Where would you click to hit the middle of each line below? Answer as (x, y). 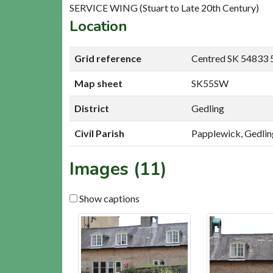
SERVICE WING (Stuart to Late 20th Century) (164, 7)
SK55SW (210, 83)
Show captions (108, 198)
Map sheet (98, 83)
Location (98, 26)
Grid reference (108, 58)
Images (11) (118, 169)
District (92, 108)
